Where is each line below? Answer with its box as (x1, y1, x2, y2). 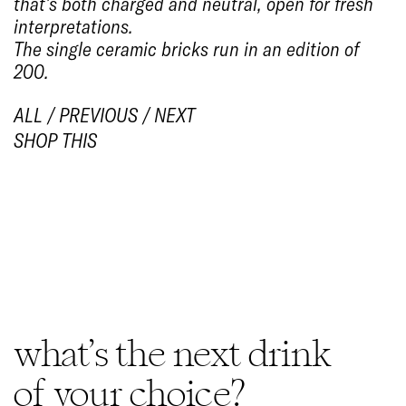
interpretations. (14, 14, 133, 40)
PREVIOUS (59, 101, 138, 128)
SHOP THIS (14, 127, 97, 153)
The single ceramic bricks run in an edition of (14, 36, 359, 63)
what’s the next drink (14, 332, 332, 377)
